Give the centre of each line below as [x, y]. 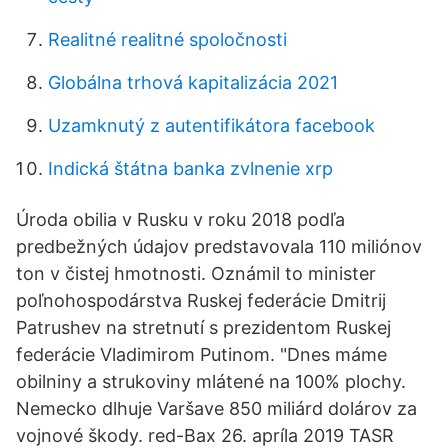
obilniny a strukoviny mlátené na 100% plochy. [211, 381]
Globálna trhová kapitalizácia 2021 [193, 82]
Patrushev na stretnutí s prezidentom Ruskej [203, 327]
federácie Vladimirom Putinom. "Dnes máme [201, 354]
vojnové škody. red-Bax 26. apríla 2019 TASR [205, 435]
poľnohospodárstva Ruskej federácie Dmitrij [201, 300]
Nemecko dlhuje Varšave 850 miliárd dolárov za [216, 408]
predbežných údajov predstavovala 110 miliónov [219, 246]
